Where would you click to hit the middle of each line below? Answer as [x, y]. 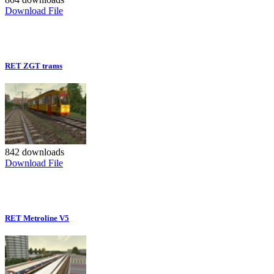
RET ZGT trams [34, 66]
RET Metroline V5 [37, 218]
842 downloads [35, 152]
